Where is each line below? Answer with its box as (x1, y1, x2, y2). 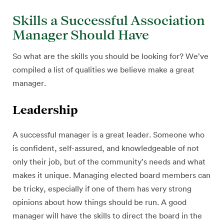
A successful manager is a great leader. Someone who (12, 131, 204, 139)
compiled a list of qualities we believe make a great (12, 66, 194, 74)
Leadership (12, 103, 78, 116)
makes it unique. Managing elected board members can (12, 171, 210, 179)
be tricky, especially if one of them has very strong (12, 185, 191, 193)
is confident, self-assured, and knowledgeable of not (12, 144, 199, 152)
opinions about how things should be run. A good (12, 198, 186, 206)
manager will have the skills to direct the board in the (12, 212, 202, 220)
